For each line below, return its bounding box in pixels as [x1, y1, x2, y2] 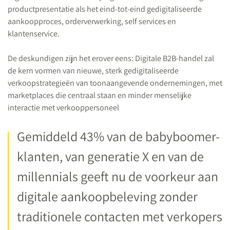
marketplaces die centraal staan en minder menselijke [8, 90, 191, 101]
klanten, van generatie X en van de [17, 147, 204, 165]
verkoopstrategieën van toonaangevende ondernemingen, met [8, 78, 222, 88]
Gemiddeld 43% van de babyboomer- [17, 127, 220, 145]
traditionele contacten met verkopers [17, 207, 222, 225]
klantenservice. [8, 28, 60, 39]
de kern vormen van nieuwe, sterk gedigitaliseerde [8, 65, 179, 76]
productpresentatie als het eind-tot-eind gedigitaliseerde [8, 4, 202, 14]
